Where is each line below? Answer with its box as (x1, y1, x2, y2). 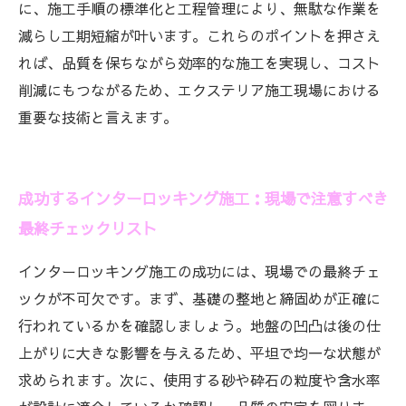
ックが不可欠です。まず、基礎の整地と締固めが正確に (18, 288, 381, 308)
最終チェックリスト (18, 217, 157, 239)
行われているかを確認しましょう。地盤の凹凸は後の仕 (18, 315, 381, 335)
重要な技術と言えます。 (18, 107, 178, 127)
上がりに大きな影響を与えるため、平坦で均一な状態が (18, 343, 381, 362)
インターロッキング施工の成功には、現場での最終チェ (18, 261, 381, 281)
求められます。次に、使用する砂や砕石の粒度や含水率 (18, 370, 381, 390)
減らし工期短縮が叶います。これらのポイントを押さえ (18, 25, 381, 45)
